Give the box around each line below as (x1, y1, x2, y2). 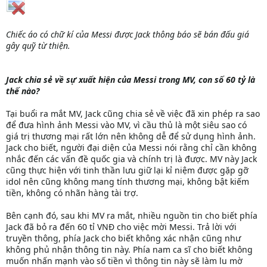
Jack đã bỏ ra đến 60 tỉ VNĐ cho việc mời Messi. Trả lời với (6, 221, 237, 232)
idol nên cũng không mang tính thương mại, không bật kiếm (6, 175, 249, 187)
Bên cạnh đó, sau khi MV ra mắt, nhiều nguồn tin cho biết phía (6, 209, 257, 221)
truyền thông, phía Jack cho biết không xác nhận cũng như (6, 232, 241, 244)
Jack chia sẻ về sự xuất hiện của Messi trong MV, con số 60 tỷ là (6, 73, 255, 85)
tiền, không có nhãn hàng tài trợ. (6, 187, 138, 198)
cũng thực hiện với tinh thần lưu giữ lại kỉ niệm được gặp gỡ (6, 164, 249, 176)
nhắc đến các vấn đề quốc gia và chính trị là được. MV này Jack (6, 153, 257, 164)
